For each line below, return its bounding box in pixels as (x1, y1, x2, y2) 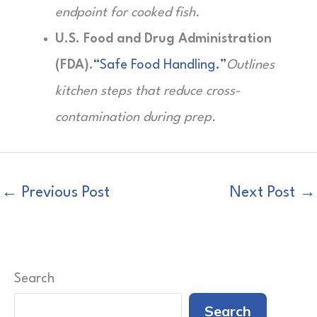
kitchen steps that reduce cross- (55, 85, 241, 98)
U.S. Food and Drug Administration (55, 33, 272, 45)
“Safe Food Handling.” (93, 59, 226, 71)
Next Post (230, 185, 299, 200)
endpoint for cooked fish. (55, 6, 200, 19)
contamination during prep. (55, 111, 216, 124)
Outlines (226, 59, 275, 71)
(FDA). (55, 59, 93, 71)
